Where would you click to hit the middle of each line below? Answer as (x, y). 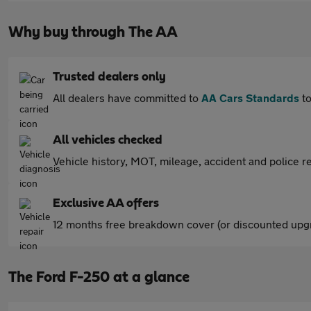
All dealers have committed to (127, 98)
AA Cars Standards (250, 98)
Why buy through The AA (93, 32)
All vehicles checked (108, 140)
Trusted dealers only (109, 77)
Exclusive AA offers (106, 203)
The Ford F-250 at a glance (99, 277)
